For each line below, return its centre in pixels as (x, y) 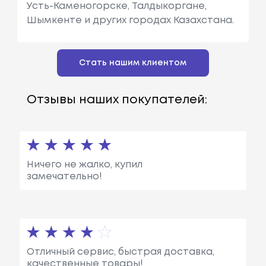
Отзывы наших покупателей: (117, 100)
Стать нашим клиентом (133, 63)
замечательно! (64, 176)
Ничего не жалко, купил (84, 164)
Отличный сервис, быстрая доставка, (120, 252)
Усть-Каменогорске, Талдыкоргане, (116, 6)
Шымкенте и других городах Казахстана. (130, 20)
